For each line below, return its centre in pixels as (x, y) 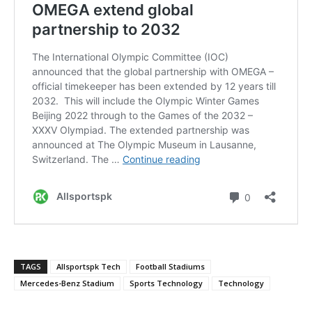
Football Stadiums (170, 267)
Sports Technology (166, 283)
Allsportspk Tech (88, 267)
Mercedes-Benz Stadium (67, 283)
